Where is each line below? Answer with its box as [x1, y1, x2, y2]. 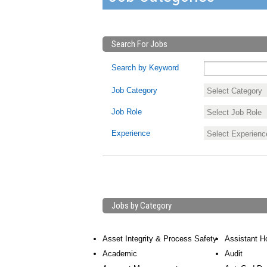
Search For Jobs [111, 39, 167, 49]
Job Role [111, 107, 142, 116]
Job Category [111, 86, 157, 95]
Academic [103, 249, 137, 258]
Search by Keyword [111, 63, 179, 72]
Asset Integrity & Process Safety [103, 234, 217, 243]
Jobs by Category [111, 200, 172, 211]
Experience [111, 129, 150, 138]
